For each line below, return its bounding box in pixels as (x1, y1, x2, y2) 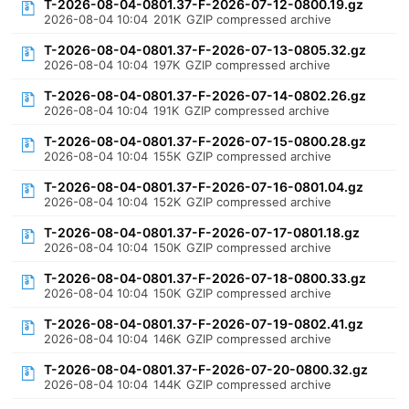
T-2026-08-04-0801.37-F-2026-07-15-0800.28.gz (44, 133, 367, 149)
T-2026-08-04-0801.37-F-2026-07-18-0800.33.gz (44, 270, 367, 286)
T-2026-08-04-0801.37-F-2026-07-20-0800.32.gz (44, 362, 369, 377)
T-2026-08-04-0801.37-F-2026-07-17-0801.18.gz (44, 225, 361, 240)
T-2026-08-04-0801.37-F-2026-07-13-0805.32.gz (44, 42, 367, 58)
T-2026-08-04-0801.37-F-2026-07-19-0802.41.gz (44, 316, 364, 331)
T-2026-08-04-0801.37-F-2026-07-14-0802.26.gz (44, 88, 367, 103)
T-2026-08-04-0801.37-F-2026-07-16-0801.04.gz (44, 179, 364, 194)
